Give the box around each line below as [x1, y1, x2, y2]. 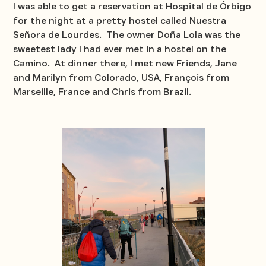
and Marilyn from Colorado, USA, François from [13, 71, 230, 83]
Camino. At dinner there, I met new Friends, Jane [13, 57, 237, 69]
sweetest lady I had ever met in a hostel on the [13, 43, 227, 55]
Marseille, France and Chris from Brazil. [13, 85, 192, 97]
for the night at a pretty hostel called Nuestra [13, 14, 227, 26]
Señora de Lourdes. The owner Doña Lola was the [13, 28, 241, 40]
